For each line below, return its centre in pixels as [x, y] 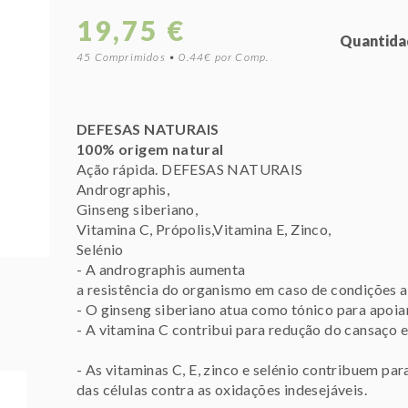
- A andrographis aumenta [161, 269]
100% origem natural [150, 149]
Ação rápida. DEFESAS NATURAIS [190, 169]
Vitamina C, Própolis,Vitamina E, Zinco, [204, 229]
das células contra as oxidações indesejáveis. [222, 389]
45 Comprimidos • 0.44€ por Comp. [173, 57]
